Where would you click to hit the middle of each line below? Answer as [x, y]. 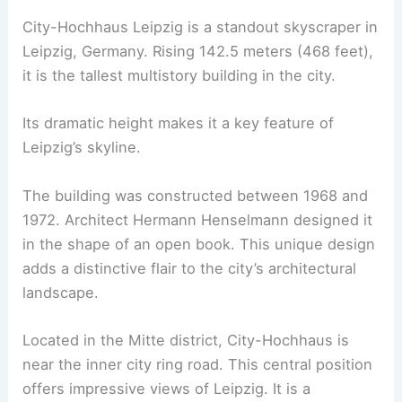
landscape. [61, 292]
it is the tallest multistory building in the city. [179, 75]
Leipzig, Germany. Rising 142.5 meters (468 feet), [198, 51]
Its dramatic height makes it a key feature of [179, 123]
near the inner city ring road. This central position [198, 364]
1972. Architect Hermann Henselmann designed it [198, 219]
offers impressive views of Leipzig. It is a [167, 388]
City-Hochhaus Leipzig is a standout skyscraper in [201, 27]
